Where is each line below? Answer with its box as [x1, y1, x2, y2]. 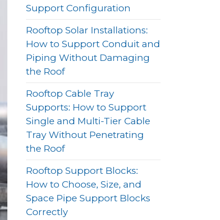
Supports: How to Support [26, 102, 147, 113]
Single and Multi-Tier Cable [26, 115, 151, 127]
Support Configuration [26, 2, 131, 14]
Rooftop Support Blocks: [26, 165, 138, 176]
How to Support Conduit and [26, 38, 161, 50]
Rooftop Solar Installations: [26, 25, 148, 36]
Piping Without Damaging [26, 52, 150, 63]
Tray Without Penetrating [26, 129, 144, 140]
